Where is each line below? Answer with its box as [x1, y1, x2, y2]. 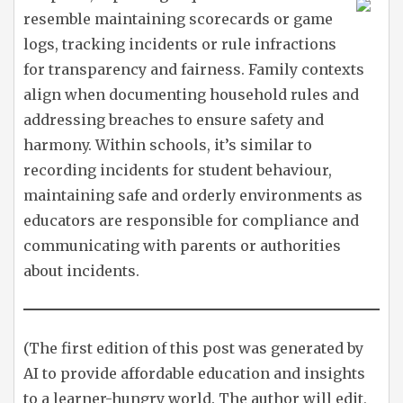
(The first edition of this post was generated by [23, 339, 363, 358]
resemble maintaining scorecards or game [23, 10, 333, 29]
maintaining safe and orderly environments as [23, 186, 363, 205]
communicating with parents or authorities [23, 237, 341, 255]
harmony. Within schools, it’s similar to [23, 136, 312, 155]
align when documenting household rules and [23, 85, 359, 104]
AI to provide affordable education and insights [23, 364, 365, 383]
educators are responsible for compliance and [23, 211, 359, 230]
